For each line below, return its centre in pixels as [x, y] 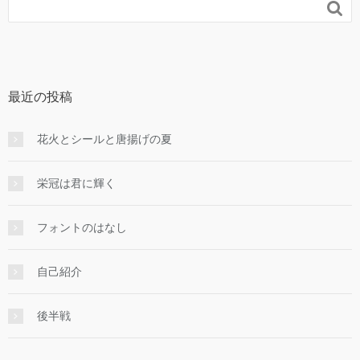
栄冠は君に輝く [76, 184]
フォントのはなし [82, 228]
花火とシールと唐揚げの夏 [104, 139]
